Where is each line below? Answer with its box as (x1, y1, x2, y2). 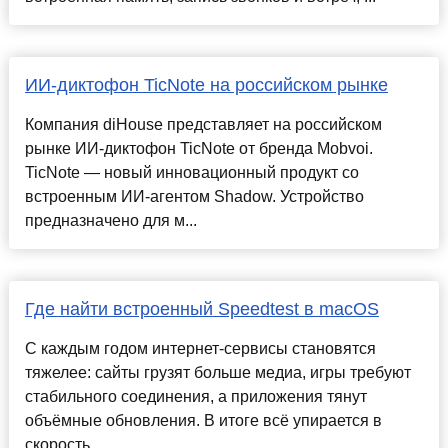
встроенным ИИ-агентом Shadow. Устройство (24, 188, 364, 206)
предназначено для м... (24, 212, 197, 230)
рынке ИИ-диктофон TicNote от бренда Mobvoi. (24, 140, 373, 158)
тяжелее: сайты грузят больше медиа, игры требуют (24, 364, 411, 382)
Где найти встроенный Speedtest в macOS (24, 299, 379, 320)
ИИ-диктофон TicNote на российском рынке (24, 75, 388, 96)
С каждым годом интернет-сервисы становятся (24, 340, 376, 358)
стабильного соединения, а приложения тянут (24, 388, 367, 406)
